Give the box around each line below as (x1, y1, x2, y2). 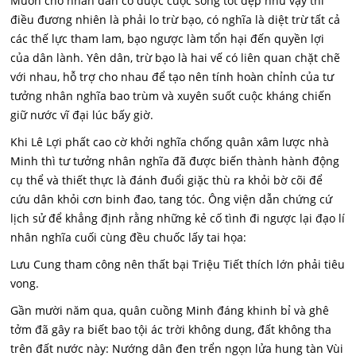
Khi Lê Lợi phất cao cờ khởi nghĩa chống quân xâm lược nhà (10, 134, 330, 149)
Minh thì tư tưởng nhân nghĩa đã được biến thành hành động (10, 153, 340, 168)
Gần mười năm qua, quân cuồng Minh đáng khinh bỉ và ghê (10, 303, 330, 318)
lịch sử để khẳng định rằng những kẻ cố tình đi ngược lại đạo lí (10, 211, 346, 226)
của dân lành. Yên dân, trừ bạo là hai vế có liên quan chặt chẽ (10, 50, 341, 65)
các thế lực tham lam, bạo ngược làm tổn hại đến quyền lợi (10, 31, 325, 46)
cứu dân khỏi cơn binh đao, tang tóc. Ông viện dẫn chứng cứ (10, 192, 333, 207)
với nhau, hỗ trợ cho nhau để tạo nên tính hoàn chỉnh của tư (10, 69, 335, 84)
